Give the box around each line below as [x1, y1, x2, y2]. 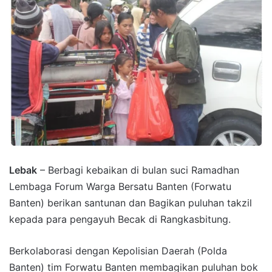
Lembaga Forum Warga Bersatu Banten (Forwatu [9, 180, 231, 193]
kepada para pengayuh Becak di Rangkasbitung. [9, 213, 231, 226]
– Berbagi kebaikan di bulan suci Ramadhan [37, 164, 239, 177]
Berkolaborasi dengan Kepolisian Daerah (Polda [9, 245, 227, 257]
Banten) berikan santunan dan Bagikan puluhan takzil [9, 197, 252, 209]
